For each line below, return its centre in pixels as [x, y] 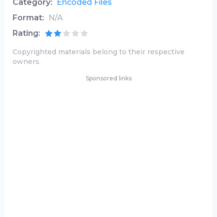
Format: [28, 18]
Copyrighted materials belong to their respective [99, 52]
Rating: [26, 33]
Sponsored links [108, 78]
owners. [27, 62]
